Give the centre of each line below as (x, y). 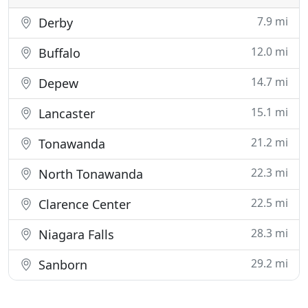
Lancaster (65, 113)
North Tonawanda (89, 174)
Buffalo (58, 53)
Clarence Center (83, 204)
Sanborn (61, 264)
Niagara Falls (75, 234)
